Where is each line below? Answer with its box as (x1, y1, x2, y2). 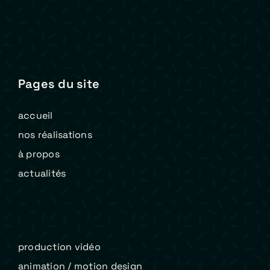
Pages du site (17, 76, 100, 92)
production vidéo (17, 240, 101, 254)
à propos (17, 148, 60, 161)
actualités (17, 167, 66, 180)
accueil (17, 109, 53, 122)
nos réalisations (17, 128, 92, 142)
